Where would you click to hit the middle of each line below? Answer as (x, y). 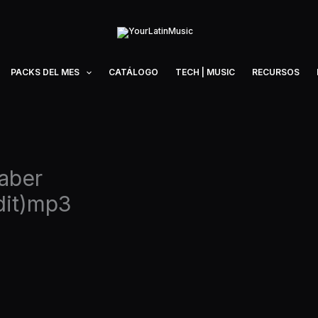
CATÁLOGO (134, 72)
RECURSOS (276, 72)
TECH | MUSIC (205, 72)
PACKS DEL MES (45, 72)
